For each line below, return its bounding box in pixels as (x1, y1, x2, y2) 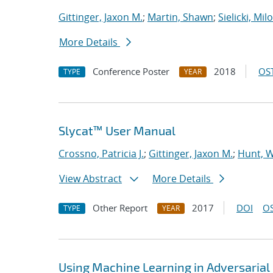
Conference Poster (93, 65, 169, 77)
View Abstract (59, 172, 122, 185)
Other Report (93, 202, 147, 214)
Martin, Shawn (147, 10, 213, 24)
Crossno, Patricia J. (58, 147, 144, 160)
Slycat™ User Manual (58, 123, 175, 138)
